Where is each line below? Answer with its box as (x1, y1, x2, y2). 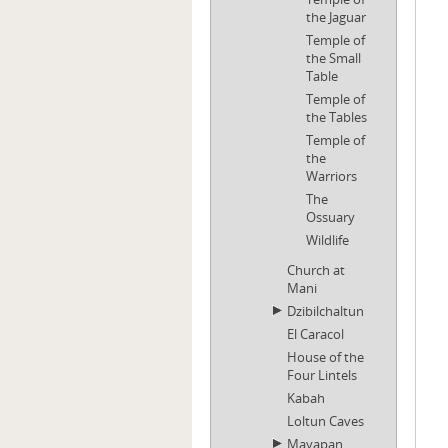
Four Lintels (287, 366, 357, 384)
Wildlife (306, 231, 349, 249)
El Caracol (287, 325, 344, 343)
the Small (306, 49, 361, 67)
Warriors (306, 167, 357, 185)
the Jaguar (306, 8, 366, 26)
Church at (287, 261, 345, 279)
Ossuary (306, 208, 355, 226)
